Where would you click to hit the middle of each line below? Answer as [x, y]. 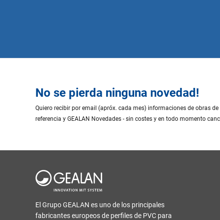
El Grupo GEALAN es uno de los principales [100, 205]
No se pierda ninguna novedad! [117, 93]
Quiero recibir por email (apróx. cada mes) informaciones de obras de [127, 108]
